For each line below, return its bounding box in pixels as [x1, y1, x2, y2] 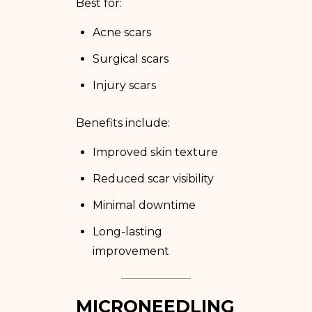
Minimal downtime [93, 198, 196, 212]
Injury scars [93, 78, 156, 92]
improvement [93, 244, 169, 258]
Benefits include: [76, 116, 170, 130]
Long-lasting [93, 224, 162, 238]
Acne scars [93, 25, 151, 39]
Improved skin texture [93, 145, 218, 159]
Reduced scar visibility [93, 171, 214, 185]
